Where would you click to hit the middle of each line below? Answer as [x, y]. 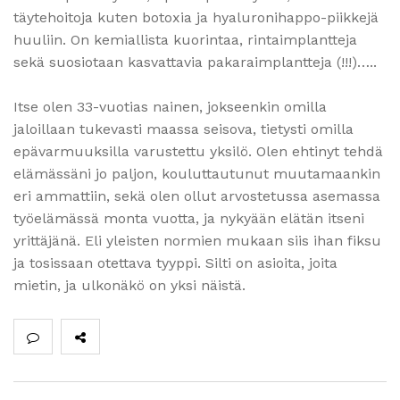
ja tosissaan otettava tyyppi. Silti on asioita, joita [175, 262]
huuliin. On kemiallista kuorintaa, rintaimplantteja [185, 39]
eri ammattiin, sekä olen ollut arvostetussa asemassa [197, 196]
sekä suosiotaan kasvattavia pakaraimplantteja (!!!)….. [195, 62]
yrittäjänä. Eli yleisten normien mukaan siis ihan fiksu [197, 240]
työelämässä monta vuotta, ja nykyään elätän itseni [189, 218]
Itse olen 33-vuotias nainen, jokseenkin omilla [170, 106]
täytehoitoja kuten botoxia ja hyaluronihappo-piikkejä [196, 17]
